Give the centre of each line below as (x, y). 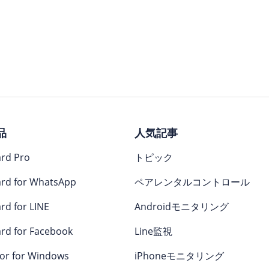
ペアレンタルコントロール (192, 182)
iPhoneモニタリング (179, 256)
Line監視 (153, 231)
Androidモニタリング (182, 207)
